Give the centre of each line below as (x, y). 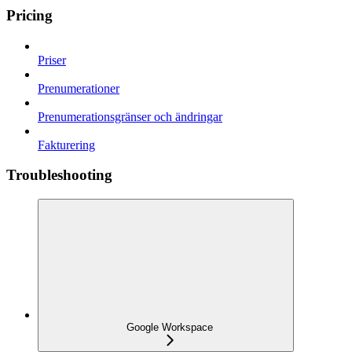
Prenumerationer (79, 88)
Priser (52, 60)
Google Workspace (170, 328)
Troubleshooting (59, 175)
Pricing (29, 15)
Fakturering (66, 145)
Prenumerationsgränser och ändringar (130, 116)
